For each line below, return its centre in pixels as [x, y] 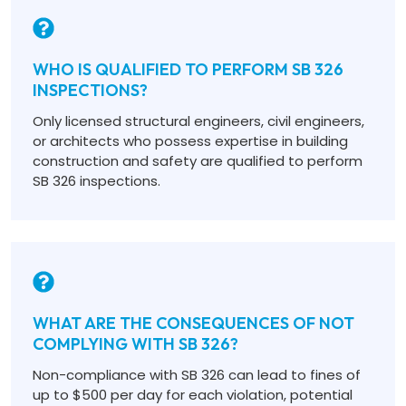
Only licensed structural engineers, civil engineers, [198, 121]
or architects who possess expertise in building [190, 141]
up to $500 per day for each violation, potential [193, 395]
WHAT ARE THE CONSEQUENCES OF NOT [193, 323]
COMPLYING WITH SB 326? [135, 344]
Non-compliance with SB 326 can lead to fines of [197, 375]
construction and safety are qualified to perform [198, 161]
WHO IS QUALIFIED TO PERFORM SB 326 [188, 69]
